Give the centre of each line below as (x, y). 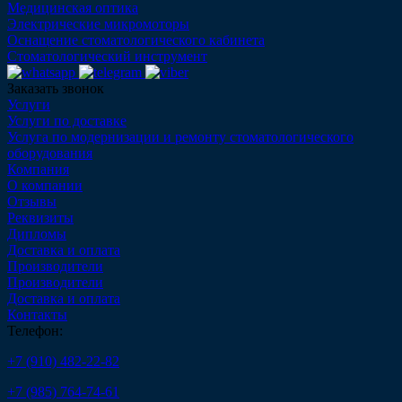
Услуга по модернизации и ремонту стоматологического (180, 136)
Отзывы (32, 201)
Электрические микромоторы (98, 23)
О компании (45, 185)
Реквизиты (40, 217)
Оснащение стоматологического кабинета (136, 39)
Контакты (37, 314)
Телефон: (35, 330)
